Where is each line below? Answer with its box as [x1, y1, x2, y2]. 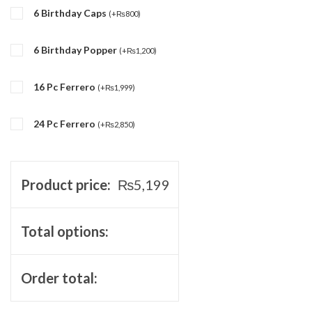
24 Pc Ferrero [33, 117, 97, 130]
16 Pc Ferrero [33, 80, 97, 93]
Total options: [20, 222, 109, 240]
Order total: [20, 269, 97, 286]
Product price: [20, 175, 111, 193]
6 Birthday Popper [33, 43, 119, 56]
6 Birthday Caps [33, 6, 109, 19]
